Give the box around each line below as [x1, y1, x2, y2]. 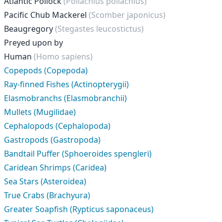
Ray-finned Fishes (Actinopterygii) [4, 79, 129, 90]
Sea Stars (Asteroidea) [4, 176, 86, 187]
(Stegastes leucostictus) [55, 23, 144, 34]
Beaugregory [4, 23, 55, 34]
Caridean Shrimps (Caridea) [4, 162, 107, 173]
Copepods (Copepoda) [4, 65, 88, 76]
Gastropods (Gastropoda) [4, 134, 101, 145]
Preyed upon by [4, 37, 63, 48]
